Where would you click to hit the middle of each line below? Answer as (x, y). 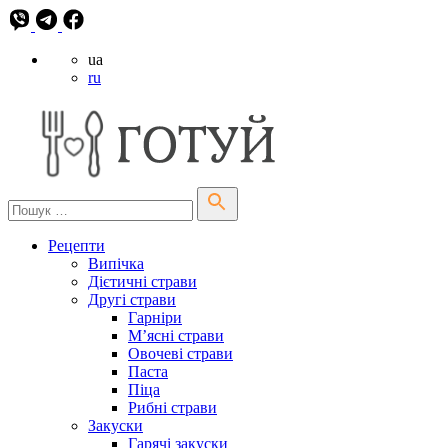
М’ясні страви (176, 335)
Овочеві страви (180, 353)
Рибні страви (172, 407)
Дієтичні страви (142, 281)
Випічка (116, 263)
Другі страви (132, 299)
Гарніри (155, 317)
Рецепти (76, 245)
